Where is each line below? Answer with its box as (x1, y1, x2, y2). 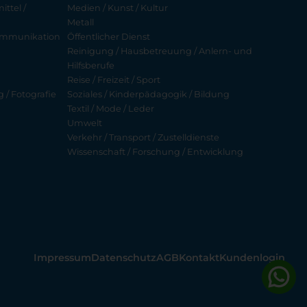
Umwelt (67, 118, 103, 129)
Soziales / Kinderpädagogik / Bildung (67, 89, 230, 100)
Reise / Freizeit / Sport (67, 75, 161, 86)
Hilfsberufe (67, 60, 115, 71)
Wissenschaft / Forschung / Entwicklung (67, 147, 244, 158)
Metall (67, 17, 95, 28)
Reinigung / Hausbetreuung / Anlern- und (67, 46, 253, 57)
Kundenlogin (219, 251, 285, 265)
